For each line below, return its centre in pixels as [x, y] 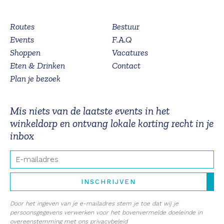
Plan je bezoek [35, 78]
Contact [126, 65]
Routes [22, 26]
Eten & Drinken [37, 65]
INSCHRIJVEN [108, 182]
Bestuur [126, 26]
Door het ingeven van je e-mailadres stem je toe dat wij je [94, 203]
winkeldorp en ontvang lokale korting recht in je [112, 123]
